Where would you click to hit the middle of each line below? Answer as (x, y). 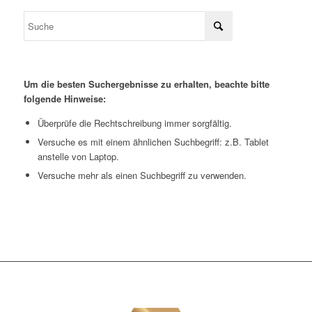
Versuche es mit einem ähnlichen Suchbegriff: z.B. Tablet (153, 142)
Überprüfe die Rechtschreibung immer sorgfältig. (134, 123)
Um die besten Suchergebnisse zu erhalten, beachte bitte (146, 84)
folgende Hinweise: (64, 99)
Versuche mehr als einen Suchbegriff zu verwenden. (142, 175)
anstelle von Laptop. (78, 157)
